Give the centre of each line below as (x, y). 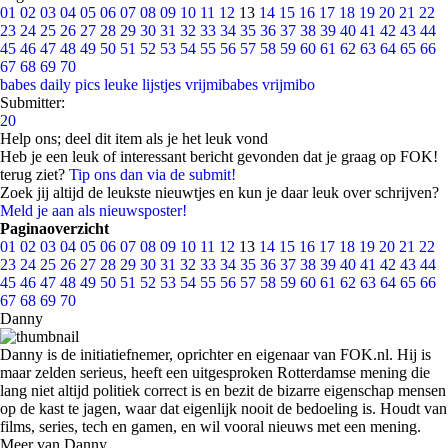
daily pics (70, 84)
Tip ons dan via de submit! (152, 174)
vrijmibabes (221, 84)
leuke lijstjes (142, 84)
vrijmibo (288, 84)
